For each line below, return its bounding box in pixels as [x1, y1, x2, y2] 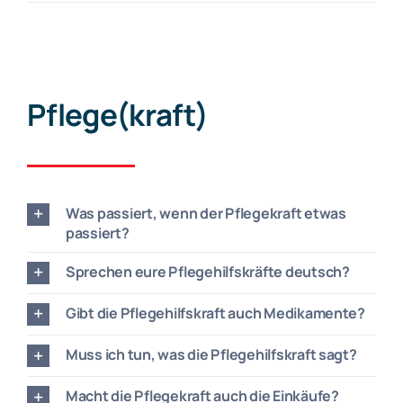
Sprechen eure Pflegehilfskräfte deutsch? [65, 261, 350, 282]
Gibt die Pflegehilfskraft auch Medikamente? [65, 302, 365, 323]
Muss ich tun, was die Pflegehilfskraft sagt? [65, 344, 357, 364]
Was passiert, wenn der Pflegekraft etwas [65, 202, 346, 223]
